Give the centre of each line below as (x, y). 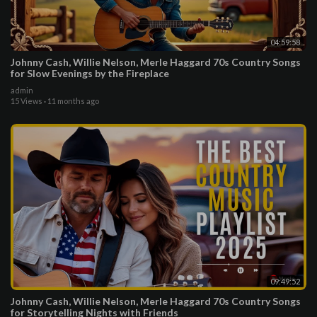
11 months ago (73, 101)
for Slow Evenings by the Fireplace (90, 73)
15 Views (27, 101)
